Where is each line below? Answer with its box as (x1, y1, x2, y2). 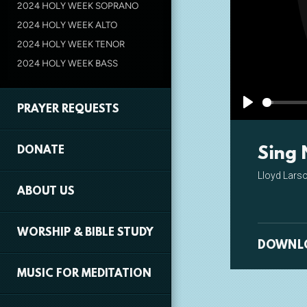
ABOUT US (17, 186, 75, 198)
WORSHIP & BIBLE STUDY (17, 227, 153, 239)
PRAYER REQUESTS (17, 103, 119, 116)
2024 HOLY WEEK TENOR (17, 38, 125, 49)
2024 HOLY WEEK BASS (17, 58, 118, 69)
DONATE (17, 145, 64, 157)
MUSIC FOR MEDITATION (17, 268, 151, 280)
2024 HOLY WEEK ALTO (17, 19, 117, 30)
